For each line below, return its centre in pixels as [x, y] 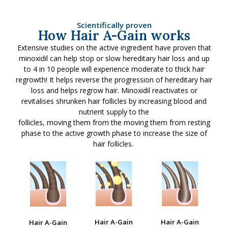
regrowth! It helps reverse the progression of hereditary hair [114, 80]
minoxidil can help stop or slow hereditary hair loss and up [114, 59]
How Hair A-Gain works [114, 36]
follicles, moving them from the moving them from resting [114, 123]
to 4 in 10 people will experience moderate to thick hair [114, 69]
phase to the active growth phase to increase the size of [114, 133]
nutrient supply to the [114, 112]
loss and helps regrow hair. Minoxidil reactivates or [114, 91]
